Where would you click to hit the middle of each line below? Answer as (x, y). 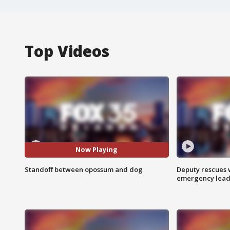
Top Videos (67, 51)
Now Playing (97, 150)
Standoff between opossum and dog (84, 169)
